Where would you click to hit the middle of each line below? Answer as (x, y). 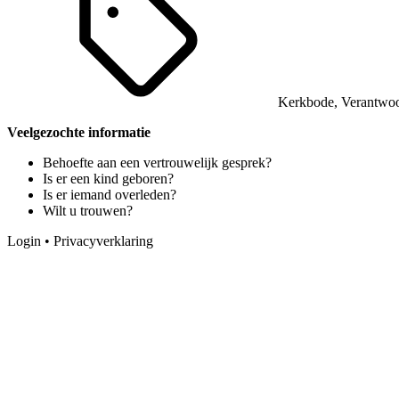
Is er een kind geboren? (108, 178)
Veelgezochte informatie (79, 132)
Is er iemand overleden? (110, 194)
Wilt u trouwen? (88, 210)
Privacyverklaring (103, 240)
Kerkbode (306, 102)
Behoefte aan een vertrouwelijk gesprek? (157, 162)
